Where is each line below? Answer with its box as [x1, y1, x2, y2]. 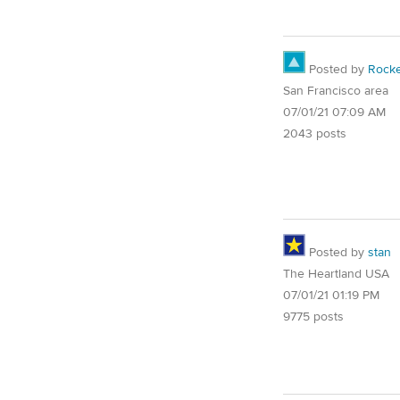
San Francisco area [283, 82, 388, 99]
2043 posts [283, 125, 346, 142]
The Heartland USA [283, 265, 389, 282]
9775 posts [283, 308, 344, 325]
